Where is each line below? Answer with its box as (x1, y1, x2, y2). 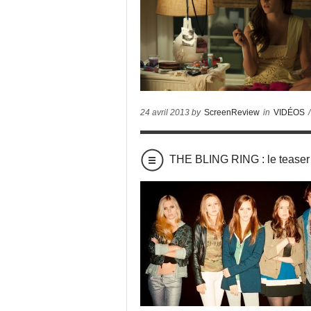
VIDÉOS (274, 108, 305, 117)
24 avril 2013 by (140, 108, 203, 117)
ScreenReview (204, 108, 260, 117)
